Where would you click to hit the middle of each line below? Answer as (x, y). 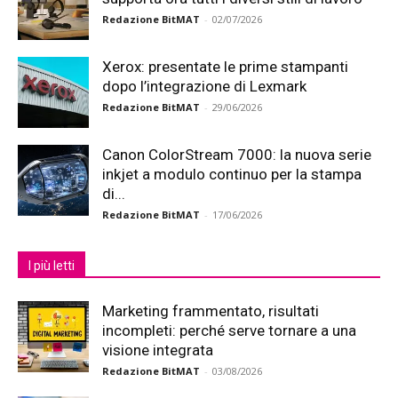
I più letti (52, 266)
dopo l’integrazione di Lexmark (204, 86)
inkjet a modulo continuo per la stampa (232, 174)
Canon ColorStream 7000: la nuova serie (237, 155)
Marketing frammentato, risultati (211, 311)
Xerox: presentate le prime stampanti (225, 67)
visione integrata (158, 350)
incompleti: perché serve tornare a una (229, 330)
